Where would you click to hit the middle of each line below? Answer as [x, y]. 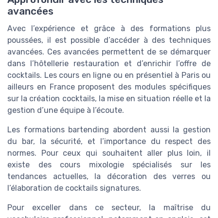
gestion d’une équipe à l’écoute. [66, 110]
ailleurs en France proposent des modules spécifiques [109, 87]
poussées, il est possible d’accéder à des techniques [109, 40]
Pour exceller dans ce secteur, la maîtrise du [109, 208]
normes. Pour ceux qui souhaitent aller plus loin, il [109, 153]
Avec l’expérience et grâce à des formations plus [109, 29]
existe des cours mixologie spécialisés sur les [109, 165]
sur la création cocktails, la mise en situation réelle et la [109, 99]
